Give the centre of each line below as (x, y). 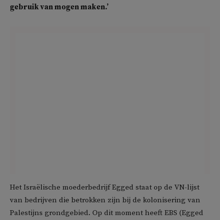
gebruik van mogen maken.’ (59, 7)
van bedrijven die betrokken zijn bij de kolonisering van (105, 200)
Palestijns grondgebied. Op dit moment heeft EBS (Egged (107, 213)
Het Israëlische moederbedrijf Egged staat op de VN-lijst (105, 188)
